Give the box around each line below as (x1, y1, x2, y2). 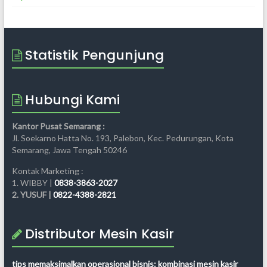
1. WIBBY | (11, 178, 54, 188)
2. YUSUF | (11, 190, 53, 200)
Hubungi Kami (24, 91, 120, 109)
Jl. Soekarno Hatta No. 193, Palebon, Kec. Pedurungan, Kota (11, 133, 234, 143)
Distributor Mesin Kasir (24, 225, 174, 243)
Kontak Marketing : (11, 166, 83, 176)
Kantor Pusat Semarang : (11, 121, 105, 131)
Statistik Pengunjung (24, 46, 164, 64)
